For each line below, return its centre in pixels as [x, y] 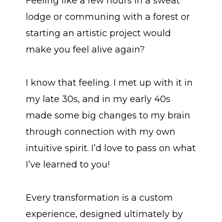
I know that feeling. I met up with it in [110, 83]
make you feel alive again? [85, 50]
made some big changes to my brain [108, 116]
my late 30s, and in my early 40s [98, 99]
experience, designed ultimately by [105, 214]
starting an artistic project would [99, 33]
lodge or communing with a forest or [108, 17]
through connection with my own [101, 132]
